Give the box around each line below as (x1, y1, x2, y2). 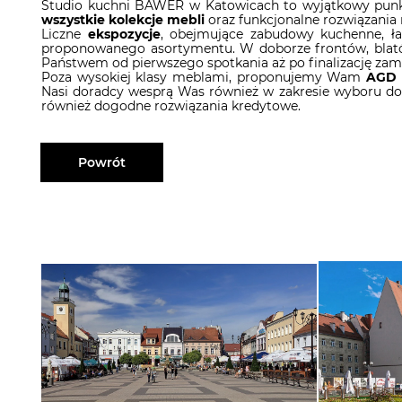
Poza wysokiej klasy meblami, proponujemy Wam (41, 69, 367, 85)
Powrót (78, 154, 126, 170)
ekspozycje (87, 26, 161, 42)
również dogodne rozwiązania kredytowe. (41, 98, 301, 114)
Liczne (41, 26, 88, 42)
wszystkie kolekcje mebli (41, 12, 208, 28)
